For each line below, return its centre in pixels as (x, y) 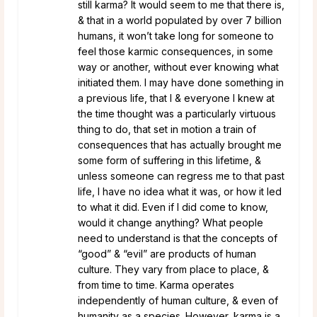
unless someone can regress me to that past (181, 175)
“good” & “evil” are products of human (167, 253)
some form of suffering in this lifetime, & (169, 160)
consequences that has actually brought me (180, 144)
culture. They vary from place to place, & (173, 269)
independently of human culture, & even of (178, 300)
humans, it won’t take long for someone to (176, 35)
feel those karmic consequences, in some (175, 51)
